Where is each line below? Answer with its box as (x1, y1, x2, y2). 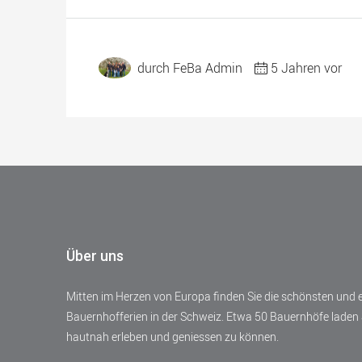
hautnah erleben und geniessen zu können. (66, 329, 279, 344)
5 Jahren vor (271, 59, 342, 77)
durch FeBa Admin (137, 59, 242, 77)
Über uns (66, 247, 124, 264)
